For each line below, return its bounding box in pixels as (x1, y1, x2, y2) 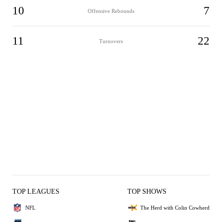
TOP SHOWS (127, 188, 166, 195)
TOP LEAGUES (12, 188, 59, 195)
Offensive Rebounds (88, 7, 134, 14)
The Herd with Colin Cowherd (140, 204, 210, 211)
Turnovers (99, 38, 123, 44)
